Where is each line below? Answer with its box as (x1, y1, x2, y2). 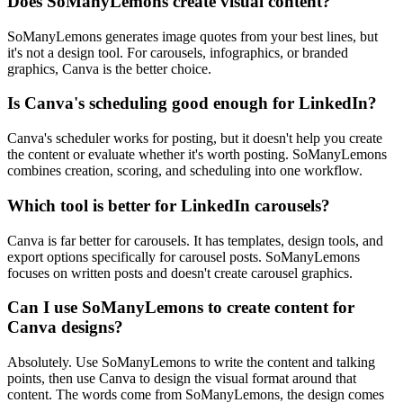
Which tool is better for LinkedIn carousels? (7, 195, 330, 215)
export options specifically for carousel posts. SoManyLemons (7, 248, 360, 264)
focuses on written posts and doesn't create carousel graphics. (7, 264, 353, 281)
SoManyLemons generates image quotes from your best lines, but (7, 28, 378, 44)
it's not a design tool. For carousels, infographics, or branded (7, 44, 348, 60)
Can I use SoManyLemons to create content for (7, 298, 354, 318)
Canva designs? (7, 318, 123, 337)
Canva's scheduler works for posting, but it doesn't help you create (7, 130, 382, 147)
